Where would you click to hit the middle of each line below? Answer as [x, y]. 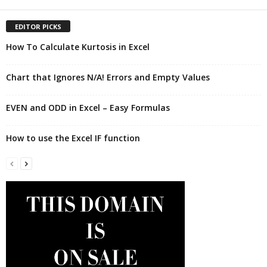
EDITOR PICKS [38, 27]
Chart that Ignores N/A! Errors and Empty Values [108, 77]
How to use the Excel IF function [73, 138]
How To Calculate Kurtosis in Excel [78, 47]
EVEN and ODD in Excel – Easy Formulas [88, 108]
